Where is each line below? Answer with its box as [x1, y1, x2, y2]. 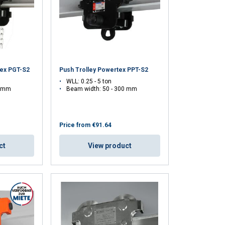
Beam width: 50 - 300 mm [66, 85, 138, 93]
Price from [59, 122, 91, 129]
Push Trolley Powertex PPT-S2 [59, 66, 149, 74]
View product [88, 142, 132, 150]
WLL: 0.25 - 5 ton [66, 78, 112, 85]
